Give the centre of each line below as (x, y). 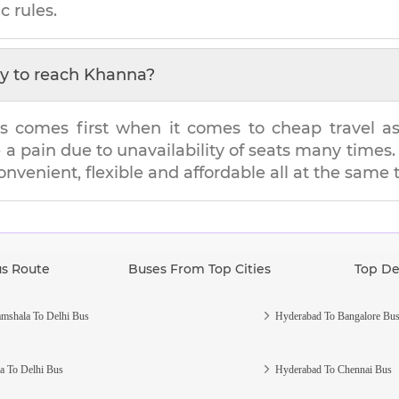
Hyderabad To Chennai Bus (333, 369)
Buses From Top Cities (199, 269)
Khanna (115, 74)
